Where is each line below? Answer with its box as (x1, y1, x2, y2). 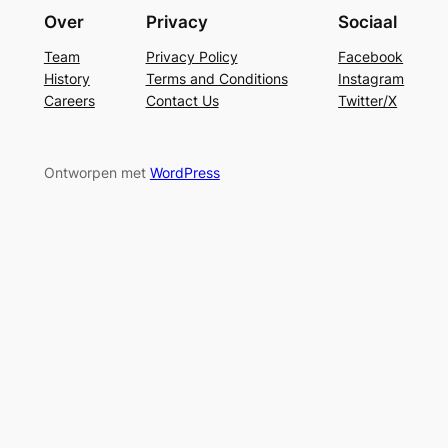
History (43, 69, 90, 87)
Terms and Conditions (145, 69, 288, 87)
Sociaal (338, 12, 398, 33)
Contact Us (145, 91, 219, 109)
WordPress (149, 164, 220, 182)
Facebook (338, 47, 404, 65)
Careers (43, 91, 95, 109)
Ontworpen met (43, 164, 150, 182)
